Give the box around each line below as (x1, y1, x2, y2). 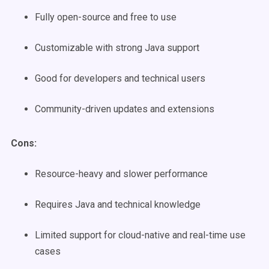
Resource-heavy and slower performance (35, 168, 208, 180)
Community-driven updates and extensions (35, 103, 214, 115)
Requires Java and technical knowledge (35, 199, 201, 210)
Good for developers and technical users (35, 73, 205, 84)
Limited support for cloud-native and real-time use (35, 229, 246, 241)
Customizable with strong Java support (35, 42, 199, 53)
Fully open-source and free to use (35, 11, 177, 23)
